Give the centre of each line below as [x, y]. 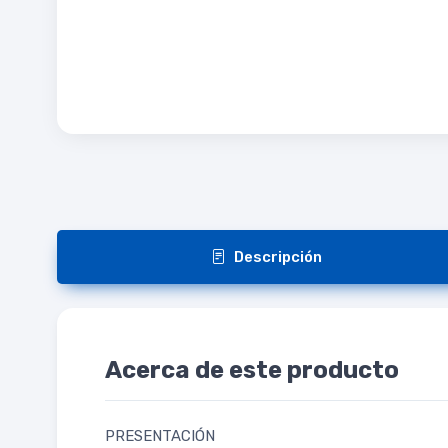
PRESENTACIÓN [160, 436]
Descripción [278, 257]
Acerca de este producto [252, 370]
